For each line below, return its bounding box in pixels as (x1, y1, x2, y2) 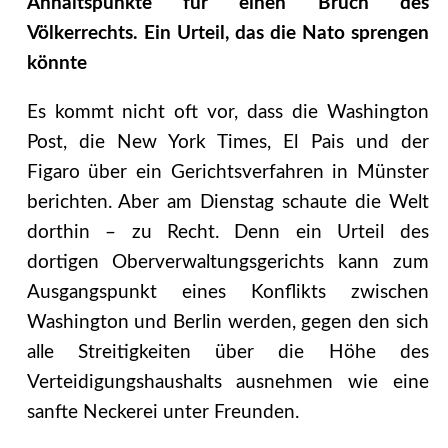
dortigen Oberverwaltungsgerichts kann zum (26, 252, 429, 272)
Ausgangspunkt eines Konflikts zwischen (26, 282, 429, 302)
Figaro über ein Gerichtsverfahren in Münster (26, 162, 429, 182)
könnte (26, 53, 87, 73)
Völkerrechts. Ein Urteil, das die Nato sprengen (26, 23, 429, 43)
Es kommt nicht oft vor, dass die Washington (26, 102, 429, 122)
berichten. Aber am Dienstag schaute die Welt (26, 192, 429, 212)
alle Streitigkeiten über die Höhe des (26, 342, 429, 362)
